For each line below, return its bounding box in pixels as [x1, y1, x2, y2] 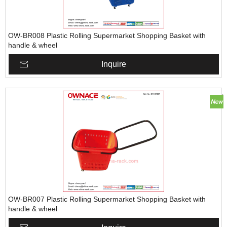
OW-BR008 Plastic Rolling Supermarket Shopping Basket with [8, 31, 206, 40]
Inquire [101, 60, 126, 68]
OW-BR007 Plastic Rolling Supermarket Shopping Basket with [8, 195, 206, 203]
